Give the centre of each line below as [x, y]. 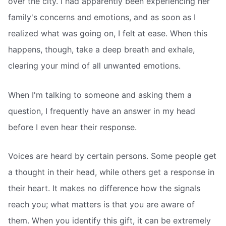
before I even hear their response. [72, 127]
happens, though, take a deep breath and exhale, [101, 50]
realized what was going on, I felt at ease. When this [108, 34]
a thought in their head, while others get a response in [111, 172]
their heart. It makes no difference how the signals [104, 188]
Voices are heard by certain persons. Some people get [112, 156]
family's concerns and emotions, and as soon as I [102, 17]
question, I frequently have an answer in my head [102, 111]
